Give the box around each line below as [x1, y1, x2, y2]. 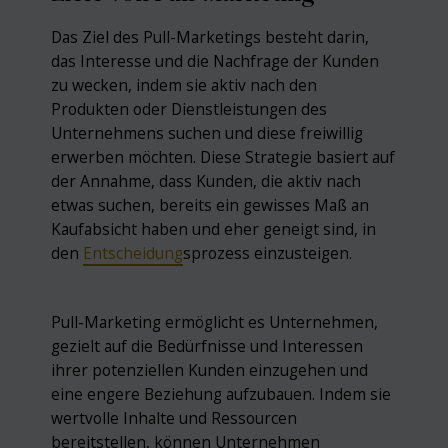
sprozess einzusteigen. [183, 241, 353, 264]
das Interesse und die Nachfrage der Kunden [51, 49, 380, 72]
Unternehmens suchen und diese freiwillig [51, 121, 364, 144]
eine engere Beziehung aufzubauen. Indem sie [51, 383, 392, 406]
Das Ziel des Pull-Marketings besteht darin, [51, 25, 370, 48]
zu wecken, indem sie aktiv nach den [51, 73, 318, 96]
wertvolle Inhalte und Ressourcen [51, 407, 298, 430]
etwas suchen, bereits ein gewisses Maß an [51, 193, 370, 216]
